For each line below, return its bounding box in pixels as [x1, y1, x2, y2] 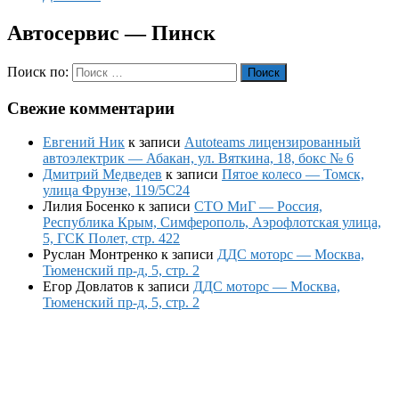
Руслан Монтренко [43, 247, 158, 263]
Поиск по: [7, 63, 69, 79]
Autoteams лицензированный [184, 134, 361, 151]
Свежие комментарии [7, 98, 175, 118]
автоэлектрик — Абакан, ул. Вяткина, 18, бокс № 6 [43, 151, 354, 167]
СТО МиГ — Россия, [194, 199, 322, 215]
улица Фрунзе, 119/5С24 [43, 183, 190, 199]
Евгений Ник [43, 134, 125, 151]
